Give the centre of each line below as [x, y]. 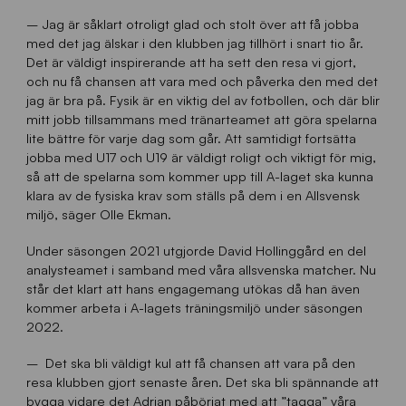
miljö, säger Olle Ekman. [98, 214]
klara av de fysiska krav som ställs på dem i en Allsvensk [193, 195]
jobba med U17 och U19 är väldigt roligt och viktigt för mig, [201, 157]
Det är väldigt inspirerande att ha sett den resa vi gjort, [191, 62]
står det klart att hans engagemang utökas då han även [193, 289]
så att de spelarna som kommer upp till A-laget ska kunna [199, 176]
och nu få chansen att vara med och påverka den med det [202, 81]
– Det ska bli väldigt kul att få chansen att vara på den [190, 363]
